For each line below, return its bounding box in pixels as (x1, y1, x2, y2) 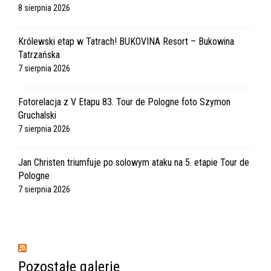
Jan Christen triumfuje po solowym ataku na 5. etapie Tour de (18, 157, 249, 168)
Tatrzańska (18, 49, 60, 60)
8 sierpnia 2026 (18, 3, 70, 13)
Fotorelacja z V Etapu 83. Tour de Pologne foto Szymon (18, 96, 230, 108)
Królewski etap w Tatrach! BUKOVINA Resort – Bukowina (18, 36, 234, 47)
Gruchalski (18, 109, 56, 121)
